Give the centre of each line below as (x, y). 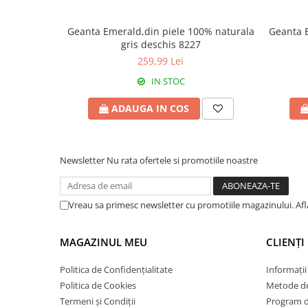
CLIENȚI (285, 242)
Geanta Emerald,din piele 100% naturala (161, 31)
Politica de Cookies (98, 285)
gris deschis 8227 (161, 44)
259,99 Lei (161, 61)
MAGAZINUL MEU (103, 242)
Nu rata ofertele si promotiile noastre (182, 160)
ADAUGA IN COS (150, 108)
